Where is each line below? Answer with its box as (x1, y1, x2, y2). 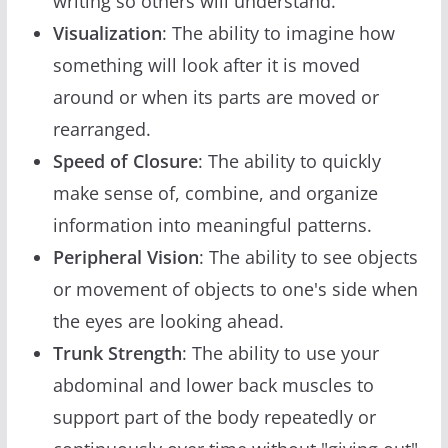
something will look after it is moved (52, 52, 360, 77)
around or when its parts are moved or (52, 84, 379, 109)
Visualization (52, 20, 162, 45)
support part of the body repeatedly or (52, 404, 376, 429)
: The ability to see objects (198, 244, 418, 269)
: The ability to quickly (197, 148, 381, 173)
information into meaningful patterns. (52, 212, 372, 237)
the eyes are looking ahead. (52, 308, 284, 333)
